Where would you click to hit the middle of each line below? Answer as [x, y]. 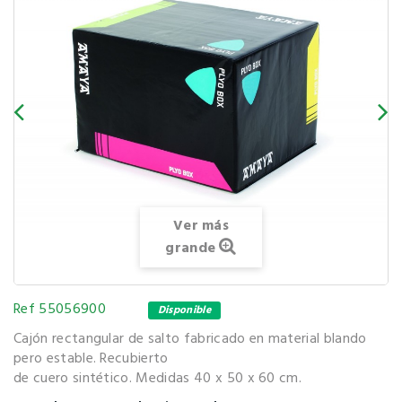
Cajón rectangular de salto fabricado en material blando [190, 339]
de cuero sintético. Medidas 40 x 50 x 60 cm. [158, 378]
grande [191, 248]
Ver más [201, 226]
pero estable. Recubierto [91, 358]
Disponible [184, 310]
